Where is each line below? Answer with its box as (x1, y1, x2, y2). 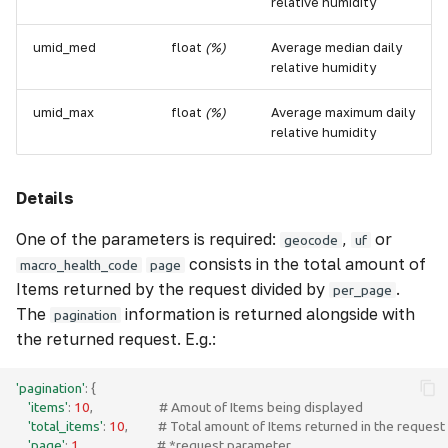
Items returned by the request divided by (16, 279, 329, 299)
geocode (284, 232, 338, 248)
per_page (333, 282, 392, 298)
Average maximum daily (271, 104, 415, 120)
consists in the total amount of (185, 254, 426, 274)
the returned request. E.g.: (16, 329, 216, 349)
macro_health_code (20, 257, 138, 273)
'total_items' (28, 417, 103, 434)
